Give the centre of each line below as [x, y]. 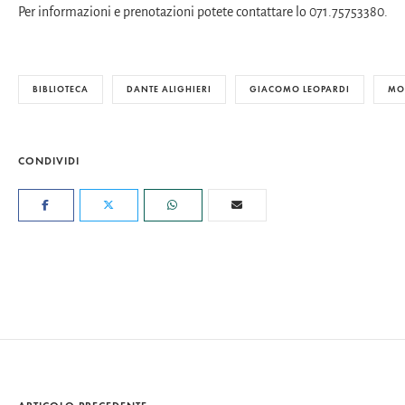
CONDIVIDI [49, 161]
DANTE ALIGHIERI [169, 89]
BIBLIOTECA [61, 89]
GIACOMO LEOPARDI [300, 89]
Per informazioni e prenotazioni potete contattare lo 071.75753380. [203, 12]
